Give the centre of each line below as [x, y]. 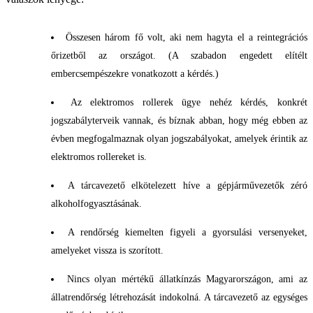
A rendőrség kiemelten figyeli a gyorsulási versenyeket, [188, 232]
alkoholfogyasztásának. [96, 204]
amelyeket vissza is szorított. [107, 250]
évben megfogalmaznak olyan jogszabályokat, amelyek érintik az [179, 139]
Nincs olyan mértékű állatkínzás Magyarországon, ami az [187, 279]
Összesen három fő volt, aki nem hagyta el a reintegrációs [187, 37]
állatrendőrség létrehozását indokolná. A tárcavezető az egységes [179, 297]
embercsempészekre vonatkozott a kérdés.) [135, 74]
